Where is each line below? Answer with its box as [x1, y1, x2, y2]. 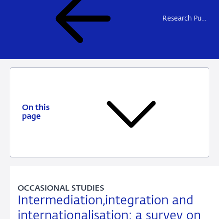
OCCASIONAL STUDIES [18, 184, 104, 193]
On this [22, 104, 50, 112]
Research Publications [162, 15, 201, 22]
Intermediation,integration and [18, 195, 194, 207]
